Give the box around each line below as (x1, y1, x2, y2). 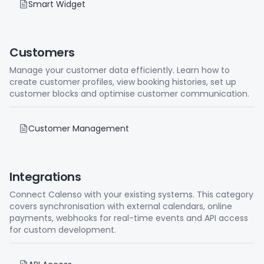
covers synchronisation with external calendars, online (9, 200, 232, 212)
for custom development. (9, 224, 116, 236)
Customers (9, 44, 75, 61)
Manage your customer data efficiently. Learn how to (9, 64, 230, 76)
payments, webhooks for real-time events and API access (9, 212, 248, 224)
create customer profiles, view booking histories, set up (9, 76, 236, 88)
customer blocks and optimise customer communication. (9, 88, 249, 100)
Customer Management (28, 123, 129, 134)
